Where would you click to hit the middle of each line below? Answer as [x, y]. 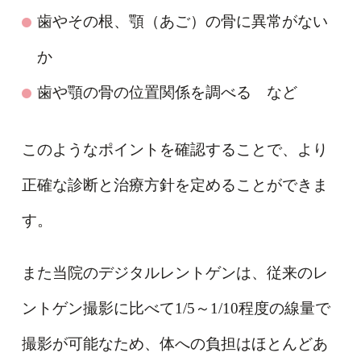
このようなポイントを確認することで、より [174, 149]
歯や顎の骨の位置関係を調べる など [167, 92]
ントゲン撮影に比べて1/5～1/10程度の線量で [176, 309]
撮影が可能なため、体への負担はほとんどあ [174, 344]
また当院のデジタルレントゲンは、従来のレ [174, 273]
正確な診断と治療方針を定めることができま [174, 185]
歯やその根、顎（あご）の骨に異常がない [182, 21]
